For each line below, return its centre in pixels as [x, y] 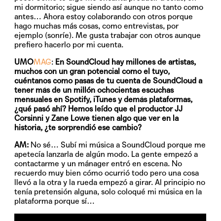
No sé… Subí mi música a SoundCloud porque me [117, 145]
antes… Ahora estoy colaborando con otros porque [104, 16]
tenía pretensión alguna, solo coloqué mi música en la [108, 191]
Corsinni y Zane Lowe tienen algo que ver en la [97, 118]
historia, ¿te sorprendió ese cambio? [78, 127]
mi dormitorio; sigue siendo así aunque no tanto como [109, 7]
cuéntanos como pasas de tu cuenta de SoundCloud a [109, 80]
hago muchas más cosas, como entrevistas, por [97, 26]
